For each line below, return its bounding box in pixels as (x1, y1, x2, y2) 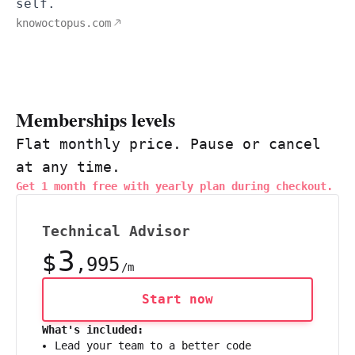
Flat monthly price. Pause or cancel (16, 135, 321, 152)
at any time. (16, 158, 120, 175)
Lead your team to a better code (55, 338, 251, 352)
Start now (142, 291, 213, 307)
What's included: (42, 323, 143, 336)
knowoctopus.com (16, 16, 111, 29)
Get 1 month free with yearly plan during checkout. (16, 179, 333, 193)
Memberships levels (16, 105, 175, 133)
